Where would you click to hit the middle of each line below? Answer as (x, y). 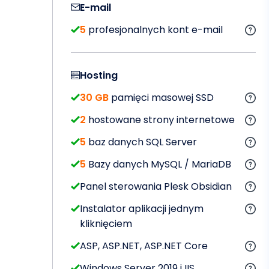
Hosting (99, 75)
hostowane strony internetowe (160, 119)
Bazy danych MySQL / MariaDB (159, 164)
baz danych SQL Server (141, 142)
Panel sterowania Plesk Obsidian (156, 186)
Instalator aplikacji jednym (142, 208)
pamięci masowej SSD (161, 97)
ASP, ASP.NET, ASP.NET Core (144, 246)
